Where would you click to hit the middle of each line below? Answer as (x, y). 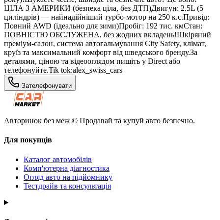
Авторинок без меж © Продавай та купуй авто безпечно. (99, 121)
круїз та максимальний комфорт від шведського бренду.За (101, 53)
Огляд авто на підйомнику (68, 177)
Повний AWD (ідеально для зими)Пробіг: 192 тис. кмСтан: (103, 26)
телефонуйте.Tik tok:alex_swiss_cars (63, 70)
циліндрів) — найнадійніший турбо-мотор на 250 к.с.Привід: (107, 17)
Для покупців (28, 140)
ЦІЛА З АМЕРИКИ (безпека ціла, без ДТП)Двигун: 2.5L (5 (104, 8)
